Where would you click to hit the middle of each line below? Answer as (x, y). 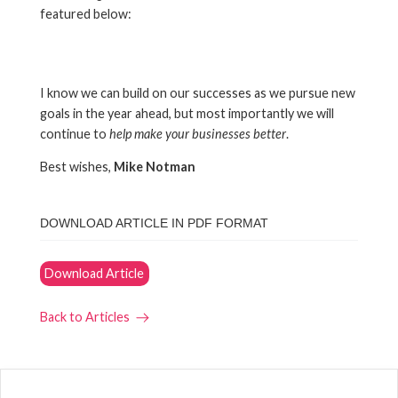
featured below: (86, 13)
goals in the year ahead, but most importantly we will (187, 113)
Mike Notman (155, 167)
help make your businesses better (198, 133)
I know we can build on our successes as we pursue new (198, 92)
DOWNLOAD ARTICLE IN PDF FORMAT (154, 223)
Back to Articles (85, 317)
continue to (75, 133)
